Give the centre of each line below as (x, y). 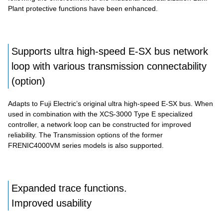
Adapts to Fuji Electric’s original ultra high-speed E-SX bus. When (111, 104)
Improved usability (52, 203)
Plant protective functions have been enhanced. (83, 8)
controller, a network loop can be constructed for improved (100, 124)
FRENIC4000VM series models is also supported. (86, 145)
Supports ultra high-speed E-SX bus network (110, 51)
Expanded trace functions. (69, 188)
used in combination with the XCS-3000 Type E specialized (100, 114)
